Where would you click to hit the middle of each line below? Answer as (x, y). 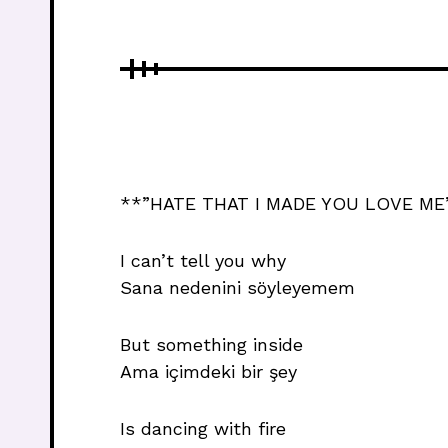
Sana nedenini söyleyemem (237, 287)
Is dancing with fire (203, 428)
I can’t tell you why (203, 260)
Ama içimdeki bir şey (208, 371)
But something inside (211, 344)
